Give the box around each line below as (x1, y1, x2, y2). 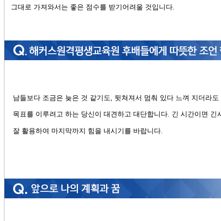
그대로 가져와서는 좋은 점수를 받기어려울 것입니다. (11, 3, 175, 11)
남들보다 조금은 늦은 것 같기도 (13, 93, 111, 102)
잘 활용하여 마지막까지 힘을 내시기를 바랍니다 (13, 126, 161, 135)
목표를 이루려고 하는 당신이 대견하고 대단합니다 (13, 110, 168, 118)
